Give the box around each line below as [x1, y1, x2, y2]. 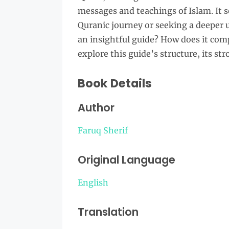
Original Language [78, 152, 175, 167]
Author [78, 100, 114, 115]
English [78, 177, 108, 188]
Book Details [78, 75, 152, 91]
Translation [78, 204, 139, 219]
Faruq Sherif [78, 125, 128, 135]
